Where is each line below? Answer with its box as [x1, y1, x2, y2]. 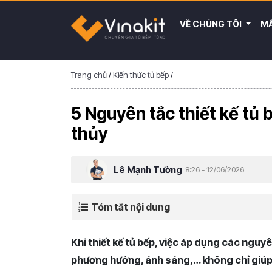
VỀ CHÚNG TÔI [180, 19, 244, 29]
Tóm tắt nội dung [91, 201, 170, 213]
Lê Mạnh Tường [114, 163, 182, 175]
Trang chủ [71, 70, 107, 80]
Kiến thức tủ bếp [113, 70, 169, 80]
